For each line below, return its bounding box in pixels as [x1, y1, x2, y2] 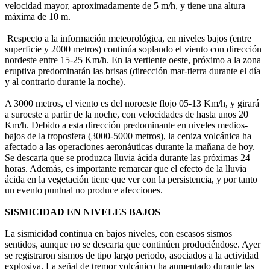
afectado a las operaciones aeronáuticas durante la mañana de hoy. [5, 142, 255, 152]
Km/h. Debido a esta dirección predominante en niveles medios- [5, 120, 248, 131]
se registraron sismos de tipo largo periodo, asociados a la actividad [5, 250, 259, 261]
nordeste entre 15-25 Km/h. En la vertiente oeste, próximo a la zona [5, 55, 261, 66]
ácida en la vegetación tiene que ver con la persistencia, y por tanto [5, 174, 257, 185]
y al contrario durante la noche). [5, 77, 128, 87]
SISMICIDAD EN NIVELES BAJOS [5, 207, 160, 218]
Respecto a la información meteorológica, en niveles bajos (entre [5, 33, 251, 44]
